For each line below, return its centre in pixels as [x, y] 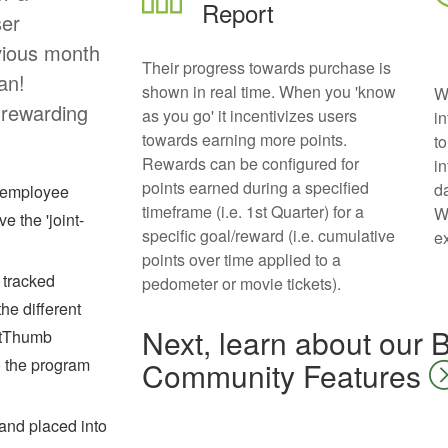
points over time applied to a [241, 259]
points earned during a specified [255, 187]
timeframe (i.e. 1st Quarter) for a [252, 211]
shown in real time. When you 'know [268, 91]
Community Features [285, 375]
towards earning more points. [244, 139]
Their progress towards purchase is [266, 67]
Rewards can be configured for [250, 163]
